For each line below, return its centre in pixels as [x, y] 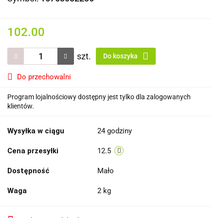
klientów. [21, 106]
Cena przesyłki [33, 151]
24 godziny [115, 131]
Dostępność [28, 171]
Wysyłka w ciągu [36, 131]
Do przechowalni [44, 77]
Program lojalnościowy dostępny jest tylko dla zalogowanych [99, 97]
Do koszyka [121, 56]
